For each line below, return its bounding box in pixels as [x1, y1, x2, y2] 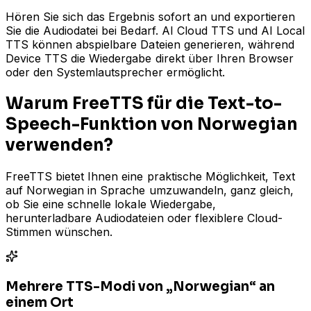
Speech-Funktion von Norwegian [6, 114, 298, 135]
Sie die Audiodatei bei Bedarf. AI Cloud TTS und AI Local [6, 24, 305, 38]
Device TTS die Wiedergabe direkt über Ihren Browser [6, 51, 294, 66]
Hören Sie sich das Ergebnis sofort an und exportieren [6, 10, 296, 24]
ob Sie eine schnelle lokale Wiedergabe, [6, 196, 216, 211]
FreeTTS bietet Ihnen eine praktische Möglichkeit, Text [6, 169, 296, 183]
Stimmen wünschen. [6, 224, 113, 239]
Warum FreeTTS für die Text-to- [6, 93, 282, 114]
